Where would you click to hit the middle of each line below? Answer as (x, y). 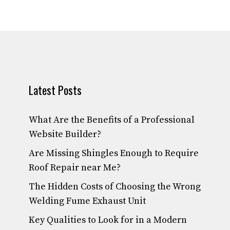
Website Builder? (65, 135)
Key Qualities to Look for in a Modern (108, 220)
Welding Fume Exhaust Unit (87, 201)
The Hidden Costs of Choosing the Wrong (115, 187)
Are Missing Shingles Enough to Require (114, 154)
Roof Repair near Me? (75, 168)
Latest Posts (55, 90)
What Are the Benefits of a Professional (112, 120)
